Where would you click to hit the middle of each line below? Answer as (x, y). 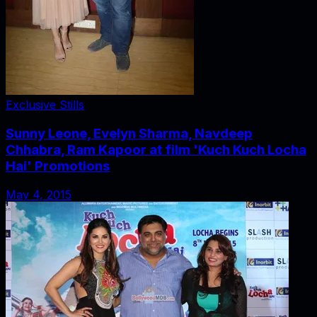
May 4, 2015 (39, 194)
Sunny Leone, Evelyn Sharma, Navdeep (129, 134)
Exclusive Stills (45, 105)
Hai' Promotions (58, 166)
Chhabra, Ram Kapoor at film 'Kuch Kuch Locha (156, 150)
